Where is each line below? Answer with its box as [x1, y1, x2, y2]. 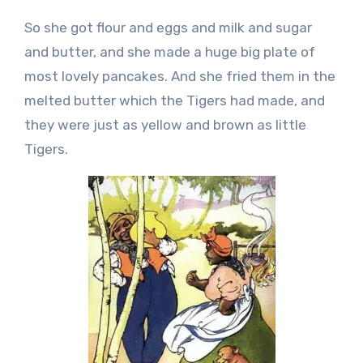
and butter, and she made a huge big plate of [23, 44, 315, 61]
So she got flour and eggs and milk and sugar [23, 19, 312, 36]
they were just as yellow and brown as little [23, 117, 306, 134]
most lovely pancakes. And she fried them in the [23, 68, 335, 85]
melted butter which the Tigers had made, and [23, 92, 325, 109]
